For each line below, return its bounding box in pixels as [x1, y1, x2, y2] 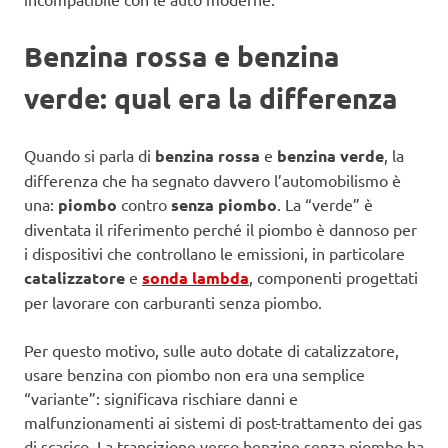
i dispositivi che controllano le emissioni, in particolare [24, 243, 405, 264]
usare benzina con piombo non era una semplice [24, 364, 365, 385]
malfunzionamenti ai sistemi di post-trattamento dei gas [24, 412, 422, 433]
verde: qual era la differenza [24, 80, 397, 116]
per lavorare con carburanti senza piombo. [24, 292, 322, 313]
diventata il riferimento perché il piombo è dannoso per [24, 219, 417, 240]
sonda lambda [142, 267, 249, 289]
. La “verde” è [277, 194, 373, 215]
